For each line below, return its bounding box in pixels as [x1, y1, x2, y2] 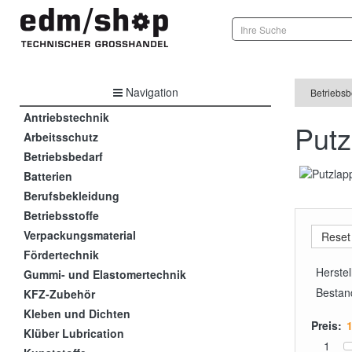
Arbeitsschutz [24, 128, 98, 145]
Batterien [24, 167, 72, 184]
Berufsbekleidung [24, 187, 119, 203]
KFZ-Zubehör [24, 285, 95, 302]
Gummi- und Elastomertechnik [24, 266, 186, 282]
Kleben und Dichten [24, 305, 130, 321]
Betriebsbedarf [24, 148, 103, 164]
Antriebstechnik [24, 108, 109, 125]
